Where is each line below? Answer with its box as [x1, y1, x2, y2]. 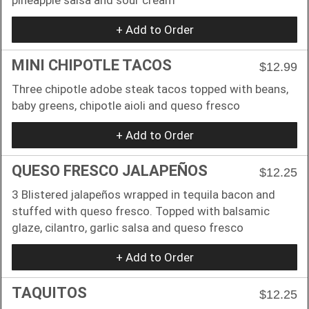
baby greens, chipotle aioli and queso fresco [12, 98, 240, 112]
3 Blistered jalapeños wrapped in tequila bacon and [12, 187, 275, 201]
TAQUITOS [12, 283, 87, 301]
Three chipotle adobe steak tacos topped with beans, [12, 81, 288, 96]
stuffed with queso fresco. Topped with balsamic [12, 203, 270, 218]
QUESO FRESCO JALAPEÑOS [12, 161, 208, 179]
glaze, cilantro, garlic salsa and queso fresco [12, 220, 243, 235]
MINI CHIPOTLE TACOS [12, 56, 172, 74]
